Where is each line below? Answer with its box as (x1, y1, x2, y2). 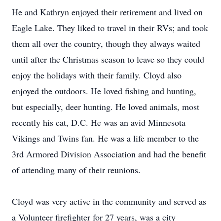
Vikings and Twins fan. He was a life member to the (12, 132, 199, 144)
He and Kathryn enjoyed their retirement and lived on (12, 6, 203, 18)
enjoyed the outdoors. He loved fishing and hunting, (12, 85, 196, 97)
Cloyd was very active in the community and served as (12, 195, 206, 207)
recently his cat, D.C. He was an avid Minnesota (12, 116, 185, 128)
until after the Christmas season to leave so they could (12, 53, 204, 65)
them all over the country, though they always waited (12, 37, 200, 49)
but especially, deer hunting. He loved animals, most (12, 101, 199, 112)
